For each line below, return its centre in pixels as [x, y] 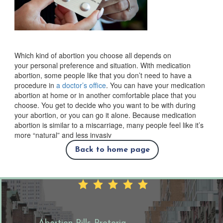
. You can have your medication [155, 85]
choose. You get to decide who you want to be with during [105, 105]
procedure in [35, 85]
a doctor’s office [81, 85]
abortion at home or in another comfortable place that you [105, 95]
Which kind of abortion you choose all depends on [93, 55]
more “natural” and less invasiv [63, 135]
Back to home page [112, 150]
